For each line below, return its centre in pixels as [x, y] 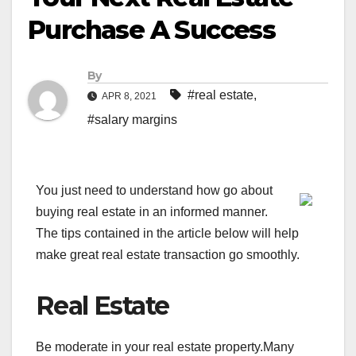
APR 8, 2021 [130, 97]
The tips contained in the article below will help [167, 234]
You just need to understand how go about [154, 191]
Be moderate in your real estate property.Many [165, 347]
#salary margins [132, 120]
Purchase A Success [152, 30]
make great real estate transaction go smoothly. [168, 255]
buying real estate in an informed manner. [152, 212]
